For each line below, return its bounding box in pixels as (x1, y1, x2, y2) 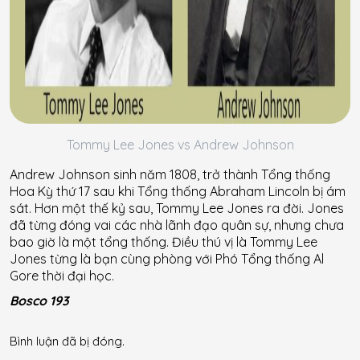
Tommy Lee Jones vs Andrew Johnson (66, 136, 294, 153)
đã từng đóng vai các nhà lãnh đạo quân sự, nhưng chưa (10, 216, 344, 233)
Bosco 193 (10, 292, 69, 309)
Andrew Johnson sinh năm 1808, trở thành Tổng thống (10, 166, 330, 182)
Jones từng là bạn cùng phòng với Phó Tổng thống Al (10, 250, 324, 267)
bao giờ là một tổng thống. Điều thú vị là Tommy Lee (10, 233, 317, 250)
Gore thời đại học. (10, 267, 114, 284)
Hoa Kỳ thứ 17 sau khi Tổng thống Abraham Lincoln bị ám (10, 182, 346, 199)
